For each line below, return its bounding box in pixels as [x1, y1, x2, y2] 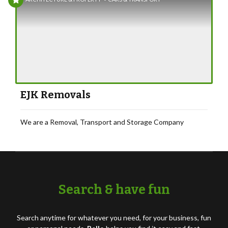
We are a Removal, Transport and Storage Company [20, 118, 184, 126]
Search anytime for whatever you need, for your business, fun [17, 213, 211, 222]
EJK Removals [20, 89, 91, 101]
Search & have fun [58, 182, 170, 197]
